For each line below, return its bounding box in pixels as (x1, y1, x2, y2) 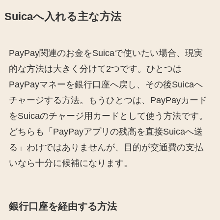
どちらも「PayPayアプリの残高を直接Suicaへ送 (8, 127, 203, 137)
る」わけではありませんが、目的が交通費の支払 (8, 142, 203, 153)
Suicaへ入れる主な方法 (4, 11, 121, 23)
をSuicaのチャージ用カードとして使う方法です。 (8, 111, 208, 121)
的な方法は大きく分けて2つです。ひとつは (8, 64, 182, 74)
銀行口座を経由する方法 (8, 201, 117, 212)
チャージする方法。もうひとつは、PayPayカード (8, 95, 207, 106)
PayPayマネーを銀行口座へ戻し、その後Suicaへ (8, 80, 203, 90)
